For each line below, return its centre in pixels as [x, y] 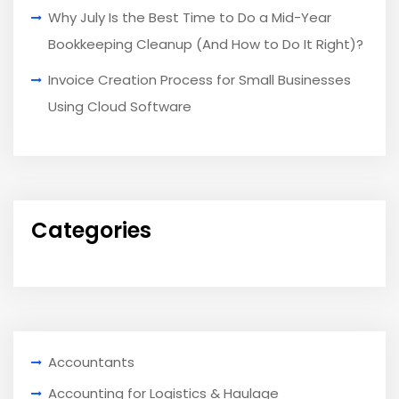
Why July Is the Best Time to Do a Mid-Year [190, 18]
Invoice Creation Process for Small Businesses [199, 80]
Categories [91, 231]
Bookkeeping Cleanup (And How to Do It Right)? [206, 45]
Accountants [91, 362]
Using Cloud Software [120, 107]
